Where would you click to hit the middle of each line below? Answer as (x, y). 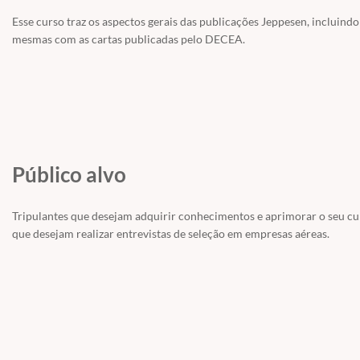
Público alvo (69, 174)
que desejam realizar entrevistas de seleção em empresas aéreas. (171, 233)
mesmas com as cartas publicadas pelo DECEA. (129, 39)
